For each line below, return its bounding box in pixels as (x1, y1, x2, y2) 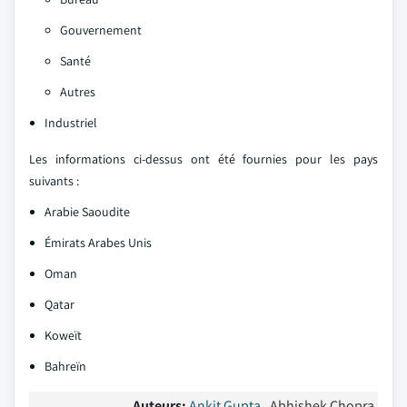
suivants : (29, 172, 79, 189)
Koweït (45, 326, 82, 343)
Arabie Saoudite (45, 203, 130, 220)
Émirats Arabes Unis (45, 233, 152, 251)
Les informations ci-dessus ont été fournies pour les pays (29, 150, 378, 167)
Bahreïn (45, 357, 86, 374)
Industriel (45, 114, 97, 131)
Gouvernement (60, 21, 142, 38)
